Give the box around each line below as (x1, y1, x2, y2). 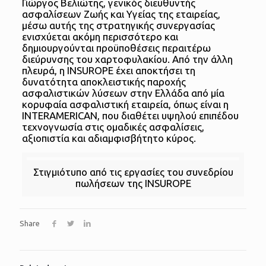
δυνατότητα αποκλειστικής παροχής (21, 76, 186, 88)
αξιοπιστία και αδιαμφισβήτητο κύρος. (21, 132, 196, 144)
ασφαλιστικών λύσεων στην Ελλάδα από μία (21, 87, 224, 99)
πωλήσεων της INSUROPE (75, 178, 191, 189)
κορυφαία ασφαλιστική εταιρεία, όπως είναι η (21, 99, 229, 110)
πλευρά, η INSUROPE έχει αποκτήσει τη (21, 65, 195, 77)
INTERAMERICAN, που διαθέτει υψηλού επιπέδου (21, 110, 239, 122)
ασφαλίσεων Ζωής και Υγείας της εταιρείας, (21, 8, 220, 20)
